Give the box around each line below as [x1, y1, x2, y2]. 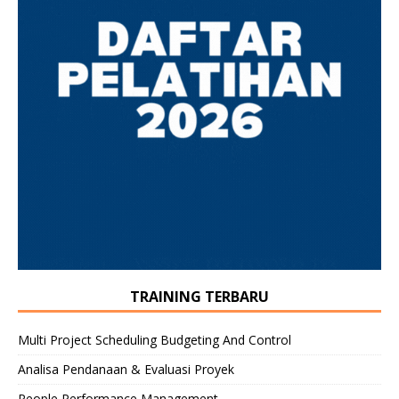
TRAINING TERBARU [130, 286, 269, 306]
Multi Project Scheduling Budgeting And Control [18, 330, 291, 348]
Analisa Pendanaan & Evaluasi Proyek [18, 360, 234, 378]
